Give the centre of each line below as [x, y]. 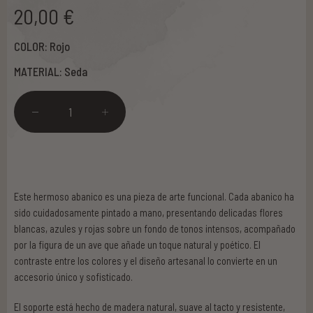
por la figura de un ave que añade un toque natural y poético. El [137, 244]
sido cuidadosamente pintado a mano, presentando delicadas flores [148, 212]
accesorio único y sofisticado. [73, 276]
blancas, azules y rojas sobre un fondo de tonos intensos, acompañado [155, 228]
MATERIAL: [39, 71]
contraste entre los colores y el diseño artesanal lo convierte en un [146, 260]
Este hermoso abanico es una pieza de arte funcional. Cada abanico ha [154, 196]
